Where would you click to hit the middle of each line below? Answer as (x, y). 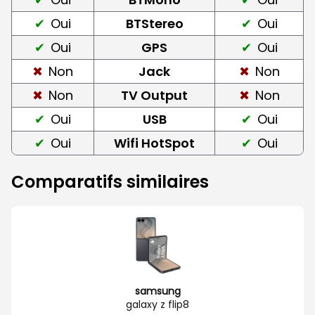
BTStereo (154, 23)
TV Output (154, 95)
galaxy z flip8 (157, 304)
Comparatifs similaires (110, 181)
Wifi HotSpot (154, 143)
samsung (157, 291)
